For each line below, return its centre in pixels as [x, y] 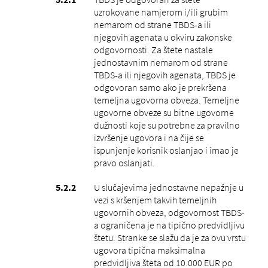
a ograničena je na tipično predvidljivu [169, 225]
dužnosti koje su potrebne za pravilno [167, 125]
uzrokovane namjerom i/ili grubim [161, 12]
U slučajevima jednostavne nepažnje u [168, 187]
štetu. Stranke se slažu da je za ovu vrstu [170, 237]
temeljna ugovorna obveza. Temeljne [166, 100]
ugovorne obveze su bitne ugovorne [164, 112]
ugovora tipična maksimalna [149, 250]
